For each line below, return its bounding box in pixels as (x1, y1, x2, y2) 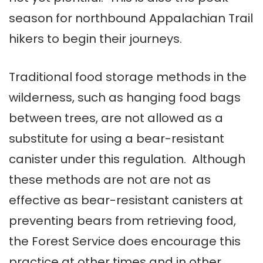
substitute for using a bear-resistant (9, 130, 224, 147)
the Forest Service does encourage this (9, 233, 241, 250)
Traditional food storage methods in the (9, 69, 247, 86)
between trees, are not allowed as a (9, 110, 223, 127)
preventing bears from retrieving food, (9, 213, 236, 230)
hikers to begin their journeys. (9, 31, 182, 48)
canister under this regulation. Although (9, 151, 245, 168)
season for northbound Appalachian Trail (9, 10, 253, 27)
